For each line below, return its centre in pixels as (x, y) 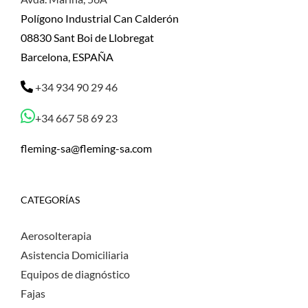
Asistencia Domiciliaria (75, 255)
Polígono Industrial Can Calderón (100, 19)
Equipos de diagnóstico (75, 274)
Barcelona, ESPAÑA (67, 57)
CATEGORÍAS (50, 200)
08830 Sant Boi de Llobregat (87, 38)
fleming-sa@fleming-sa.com (86, 148)
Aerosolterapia (56, 236)
